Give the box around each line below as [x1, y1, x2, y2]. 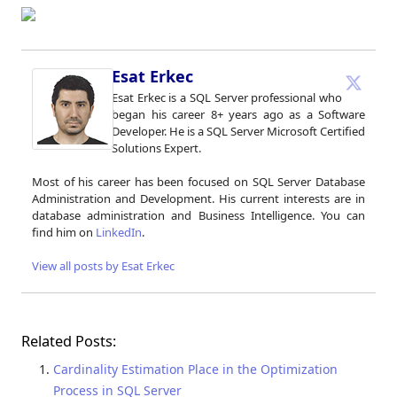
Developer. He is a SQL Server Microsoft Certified [112, 123, 365, 140]
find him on [32, 224, 96, 241]
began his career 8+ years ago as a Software [112, 106, 365, 123]
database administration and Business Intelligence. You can [32, 207, 365, 224]
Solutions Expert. [112, 140, 201, 157]
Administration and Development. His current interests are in [32, 191, 365, 207]
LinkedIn [96, 224, 142, 241]
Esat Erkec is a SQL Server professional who [112, 90, 342, 106]
